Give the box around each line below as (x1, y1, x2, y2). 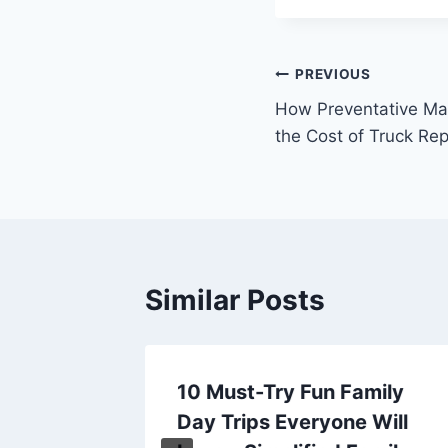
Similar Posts (145, 282, 325, 317)
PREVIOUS (295, 66, 371, 83)
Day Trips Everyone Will (177, 409, 408, 434)
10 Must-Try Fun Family (177, 379, 404, 404)
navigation (274, 105, 417, 140)
